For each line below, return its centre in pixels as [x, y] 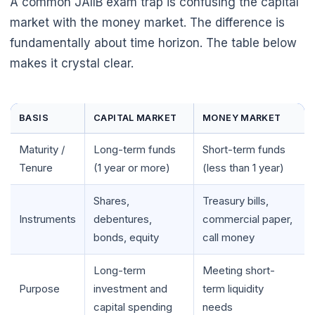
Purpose [39, 288]
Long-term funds [135, 149]
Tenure [36, 167]
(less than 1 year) [243, 167]
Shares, [111, 200]
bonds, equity [126, 237]
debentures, [123, 219]
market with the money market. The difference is [147, 22]
